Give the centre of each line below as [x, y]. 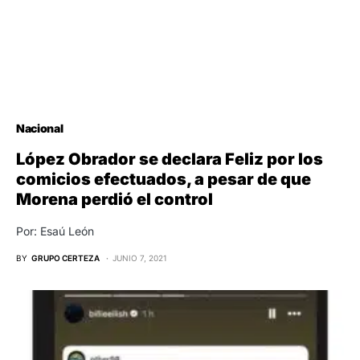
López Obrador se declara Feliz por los [170, 159]
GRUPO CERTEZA [65, 258]
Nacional [40, 128]
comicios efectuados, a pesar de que [164, 179]
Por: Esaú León [55, 231]
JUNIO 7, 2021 [140, 258]
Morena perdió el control [115, 199]
